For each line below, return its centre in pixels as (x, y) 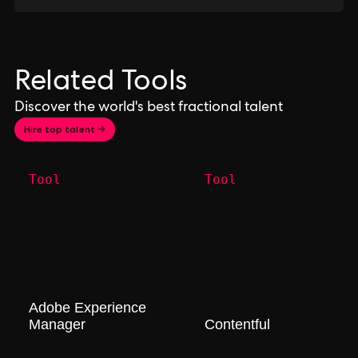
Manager (57, 324)
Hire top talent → (65, 129)
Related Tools (101, 84)
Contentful (237, 324)
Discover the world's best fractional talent (149, 108)
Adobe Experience (88, 308)
